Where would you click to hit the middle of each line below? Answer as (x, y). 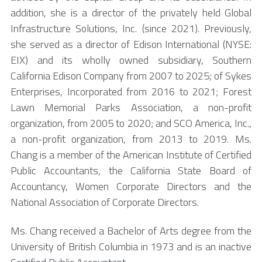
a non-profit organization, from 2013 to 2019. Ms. (131, 139)
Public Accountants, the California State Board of (131, 171)
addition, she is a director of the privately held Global (131, 13)
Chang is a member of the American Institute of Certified (131, 155)
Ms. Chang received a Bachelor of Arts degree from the (131, 230)
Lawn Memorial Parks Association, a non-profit (131, 108)
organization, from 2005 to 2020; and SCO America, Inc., (131, 123)
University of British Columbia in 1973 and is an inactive (131, 246)
